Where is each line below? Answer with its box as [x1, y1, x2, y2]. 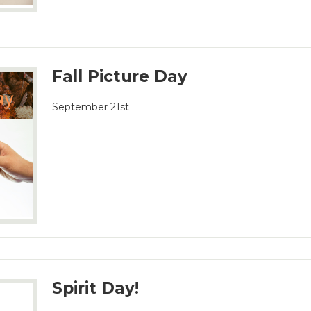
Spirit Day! [52, 278, 140, 298]
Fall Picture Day [52, 66, 188, 86]
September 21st [52, 100, 130, 113]
